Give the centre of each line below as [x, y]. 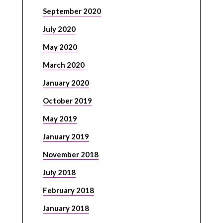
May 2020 [60, 47]
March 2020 [63, 65]
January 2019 [66, 137]
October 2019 [67, 101]
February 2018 [68, 190]
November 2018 [70, 155]
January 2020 [66, 83]
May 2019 [60, 119]
